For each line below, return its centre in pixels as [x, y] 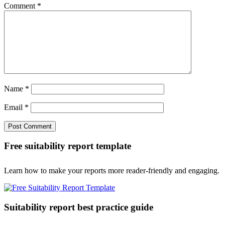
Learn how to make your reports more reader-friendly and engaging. [112, 171]
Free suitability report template [68, 146]
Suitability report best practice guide [79, 207]
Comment [21, 6]
